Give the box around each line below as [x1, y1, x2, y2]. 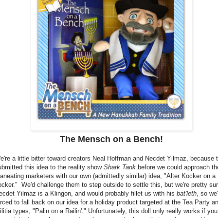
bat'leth [177, 189, 197, 197]
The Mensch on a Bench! [60, 134, 163, 144]
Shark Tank [104, 163, 136, 171]
